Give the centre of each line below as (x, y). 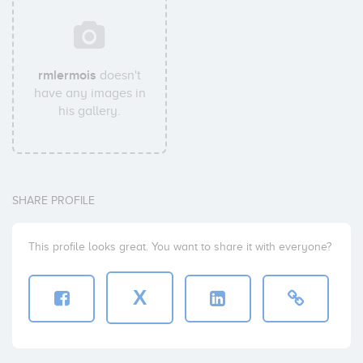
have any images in (90, 93)
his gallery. (90, 111)
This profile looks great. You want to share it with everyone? (180, 247)
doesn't (119, 75)
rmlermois (68, 75)
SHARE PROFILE (53, 201)
